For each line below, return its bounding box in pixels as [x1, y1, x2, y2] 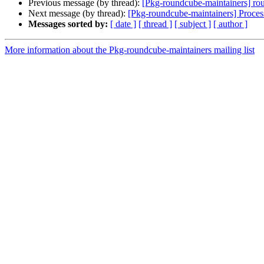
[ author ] [213, 19, 247, 29]
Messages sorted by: [28, 19, 108, 29]
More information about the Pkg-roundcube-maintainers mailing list [5, 45, 255, 55]
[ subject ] [174, 19, 211, 29]
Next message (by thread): [28, 8, 128, 19]
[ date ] [110, 19, 136, 29]
